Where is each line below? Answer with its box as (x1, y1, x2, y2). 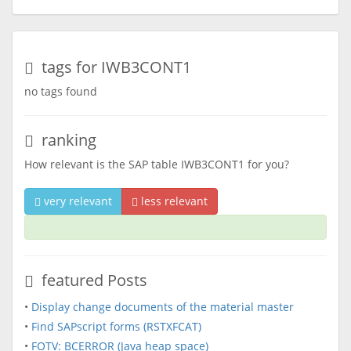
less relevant (138, 194, 208, 208)
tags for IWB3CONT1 (34, 56, 191, 78)
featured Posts (34, 270, 147, 291)
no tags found (24, 84, 97, 99)
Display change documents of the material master (31, 299, 294, 314)
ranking (34, 129, 96, 150)
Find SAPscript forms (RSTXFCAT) (31, 319, 201, 334)
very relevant (41, 194, 112, 208)
